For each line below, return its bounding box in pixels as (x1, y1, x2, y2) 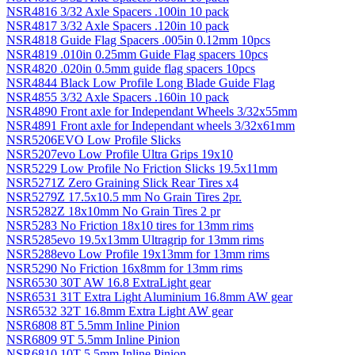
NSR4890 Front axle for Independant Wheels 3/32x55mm (6, 104, 297, 118)
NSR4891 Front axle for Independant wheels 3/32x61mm (6, 118, 295, 132)
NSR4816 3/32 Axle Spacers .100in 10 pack (6, 4, 229, 18)
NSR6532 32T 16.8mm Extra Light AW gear (6, 303, 233, 318)
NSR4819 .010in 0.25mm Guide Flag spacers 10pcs (6, 47, 268, 61)
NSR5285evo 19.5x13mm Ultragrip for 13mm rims (6, 232, 264, 246)
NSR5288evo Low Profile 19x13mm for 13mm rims (6, 246, 269, 261)
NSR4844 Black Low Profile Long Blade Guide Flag (6, 75, 275, 90)
